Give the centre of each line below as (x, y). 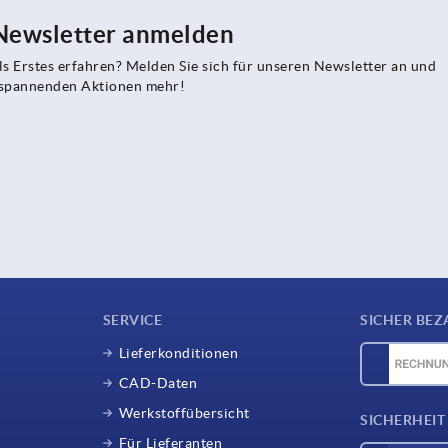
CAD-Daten (158, 382)
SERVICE (132, 319)
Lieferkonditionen (178, 352)
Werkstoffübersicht (184, 412)
